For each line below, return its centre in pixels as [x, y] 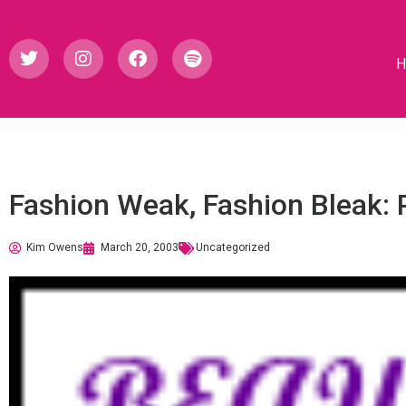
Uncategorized [233, 247]
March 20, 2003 [140, 247]
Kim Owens [55, 247]
